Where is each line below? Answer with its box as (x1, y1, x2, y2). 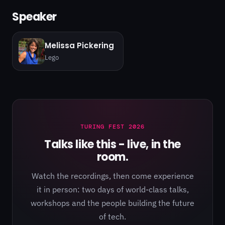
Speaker (12, 9, 57, 25)
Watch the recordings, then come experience (31, 171, 194, 181)
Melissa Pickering (45, 40, 114, 51)
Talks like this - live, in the (44, 137, 181, 152)
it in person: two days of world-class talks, (36, 184, 189, 194)
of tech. (99, 211, 126, 221)
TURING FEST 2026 (80, 123, 145, 131)
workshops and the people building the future (31, 198, 194, 208)
